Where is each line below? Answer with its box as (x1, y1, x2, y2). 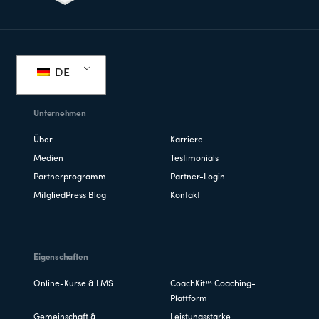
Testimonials (170, 154, 219, 163)
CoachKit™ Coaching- (170, 279, 256, 288)
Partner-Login (170, 172, 225, 182)
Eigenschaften (33, 253, 88, 262)
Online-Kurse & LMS (33, 279, 114, 288)
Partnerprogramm (33, 172, 107, 182)
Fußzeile (15, 31, 83, 48)
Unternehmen (33, 109, 86, 118)
